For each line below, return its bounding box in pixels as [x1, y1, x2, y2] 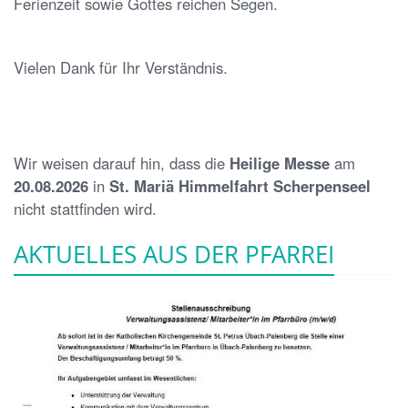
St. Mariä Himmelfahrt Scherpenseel [109, 174, 371, 197]
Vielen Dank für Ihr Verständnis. [14, 56, 228, 78]
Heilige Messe [229, 151, 330, 174]
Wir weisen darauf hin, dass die [14, 151, 229, 174]
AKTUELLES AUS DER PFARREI [14, 237, 334, 270]
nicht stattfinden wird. [14, 197, 157, 219]
